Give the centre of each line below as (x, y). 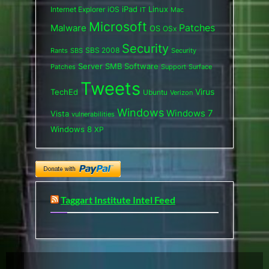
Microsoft (118, 26)
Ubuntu (155, 92)
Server (90, 66)
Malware (68, 28)
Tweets (110, 88)
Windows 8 (71, 129)
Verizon (181, 92)
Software (141, 66)
